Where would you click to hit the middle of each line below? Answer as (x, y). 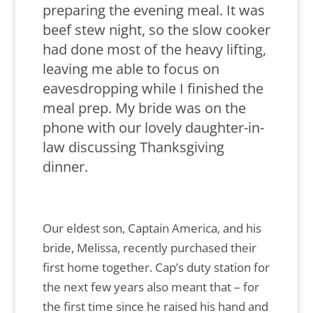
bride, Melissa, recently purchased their (149, 248)
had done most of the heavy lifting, (154, 50)
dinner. (65, 167)
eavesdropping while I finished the (153, 89)
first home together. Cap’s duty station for (156, 268)
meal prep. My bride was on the (144, 108)
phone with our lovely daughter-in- (153, 128)
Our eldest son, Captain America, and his (152, 228)
